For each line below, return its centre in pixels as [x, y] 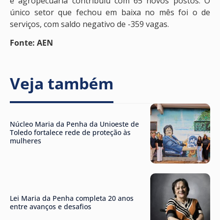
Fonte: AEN [31, 43]
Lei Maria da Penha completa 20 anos [72, 198]
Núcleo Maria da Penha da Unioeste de [74, 124]
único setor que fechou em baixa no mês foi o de [110, 12]
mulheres [26, 140]
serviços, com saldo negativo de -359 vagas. [89, 24]
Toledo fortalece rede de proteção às [70, 132]
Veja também [62, 83]
